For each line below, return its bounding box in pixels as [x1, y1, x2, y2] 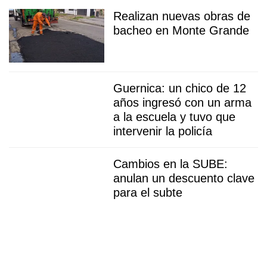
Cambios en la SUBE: [113, 157, 228, 171]
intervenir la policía [113, 125, 212, 138]
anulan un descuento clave [113, 172, 254, 185]
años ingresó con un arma [113, 96, 252, 110]
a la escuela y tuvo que [113, 110, 235, 124]
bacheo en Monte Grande [113, 24, 249, 38]
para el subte [113, 186, 182, 200]
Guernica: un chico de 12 [113, 82, 246, 95]
